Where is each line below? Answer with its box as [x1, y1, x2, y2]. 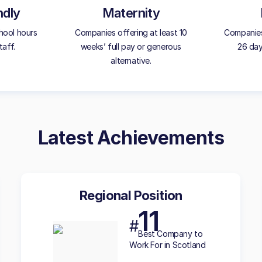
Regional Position [80, 188, 182, 203]
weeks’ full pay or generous [80, 42, 182, 51]
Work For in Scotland [129, 240, 206, 250]
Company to [157, 229, 203, 239]
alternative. [111, 56, 151, 65]
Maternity [102, 5, 160, 20]
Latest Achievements [37, 126, 225, 149]
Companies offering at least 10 [74, 27, 187, 37]
